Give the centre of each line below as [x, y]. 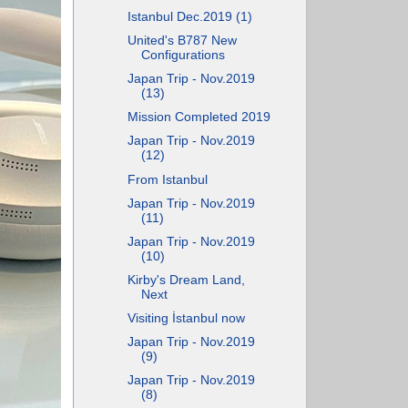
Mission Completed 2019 [199, 117]
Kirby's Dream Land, [186, 280]
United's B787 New [182, 41]
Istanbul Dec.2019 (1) [189, 16]
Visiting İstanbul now [186, 318]
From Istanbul [167, 179]
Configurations [183, 55]
